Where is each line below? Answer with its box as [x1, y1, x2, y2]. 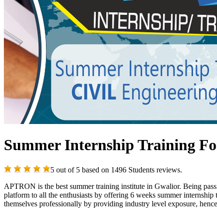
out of [54, 165, 76, 174]
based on [80, 165, 111, 174]
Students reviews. [126, 165, 182, 174]
